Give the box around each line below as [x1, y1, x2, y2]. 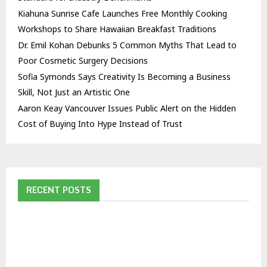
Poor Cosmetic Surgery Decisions [18, 55, 148, 67]
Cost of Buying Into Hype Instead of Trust [18, 118, 182, 130]
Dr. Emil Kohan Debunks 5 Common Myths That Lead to [18, 39, 237, 51]
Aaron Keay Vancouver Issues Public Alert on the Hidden [18, 103, 236, 114]
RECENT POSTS [26, 183, 91, 197]
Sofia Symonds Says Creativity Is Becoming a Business [18, 71, 231, 83]
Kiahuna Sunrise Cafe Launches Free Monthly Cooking [18, 8, 227, 20]
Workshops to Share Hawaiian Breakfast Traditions [18, 23, 216, 35]
